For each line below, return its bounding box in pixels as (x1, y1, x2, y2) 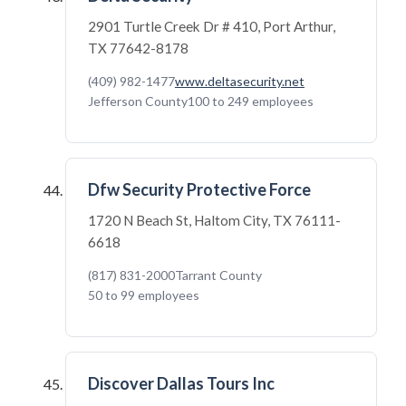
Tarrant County (175, 267, 262, 283)
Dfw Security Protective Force (88, 179, 311, 199)
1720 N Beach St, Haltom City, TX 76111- (88, 212, 341, 228)
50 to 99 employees (88, 287, 199, 303)
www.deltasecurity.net (175, 73, 304, 89)
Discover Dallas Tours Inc (88, 373, 275, 393)
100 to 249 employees (188, 93, 314, 109)
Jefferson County (88, 93, 188, 109)
